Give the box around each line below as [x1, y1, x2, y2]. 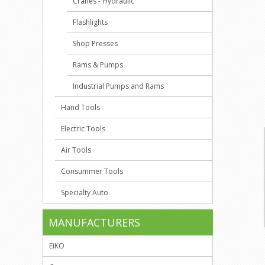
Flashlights [73, 17, 108, 27]
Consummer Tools [61, 166, 123, 176]
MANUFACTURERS [49, 215, 140, 230]
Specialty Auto [61, 188, 108, 198]
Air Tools [61, 145, 91, 155]
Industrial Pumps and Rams [73, 81, 164, 91]
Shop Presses [73, 38, 118, 49]
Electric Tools [61, 124, 105, 134]
